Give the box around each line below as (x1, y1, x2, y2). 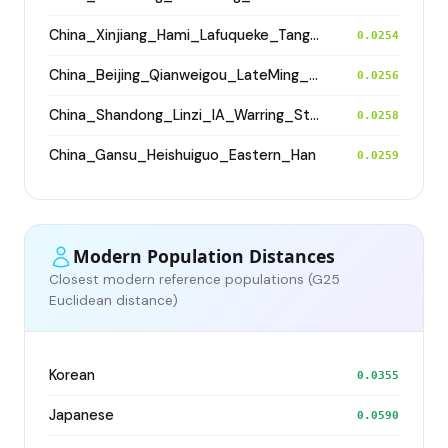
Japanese (49, 405, 114, 424)
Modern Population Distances (73, 244, 335, 269)
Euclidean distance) (49, 291, 178, 309)
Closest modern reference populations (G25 (49, 270, 340, 288)
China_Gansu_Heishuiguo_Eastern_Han (49, 145, 316, 164)
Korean (49, 365, 95, 384)
